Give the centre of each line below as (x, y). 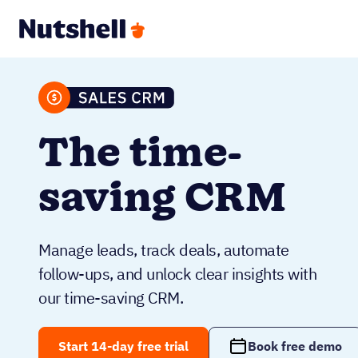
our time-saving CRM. (111, 298)
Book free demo (295, 346)
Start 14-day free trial (124, 346)
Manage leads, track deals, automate (164, 250)
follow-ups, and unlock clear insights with (177, 274)
